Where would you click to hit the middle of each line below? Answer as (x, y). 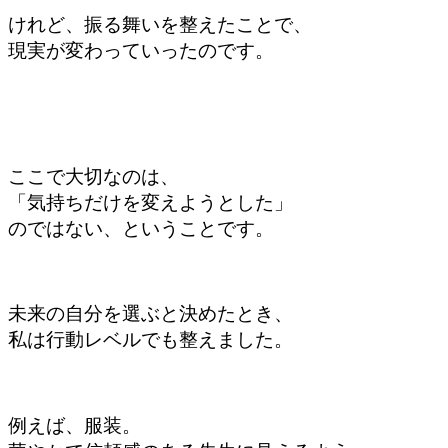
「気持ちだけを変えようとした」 (150, 203)
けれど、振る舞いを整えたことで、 (160, 25)
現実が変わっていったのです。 (141, 51)
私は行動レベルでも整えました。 (150, 340)
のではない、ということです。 (141, 229)
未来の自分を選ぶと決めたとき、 (150, 314)
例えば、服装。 (74, 425)
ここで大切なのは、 (93, 177)
